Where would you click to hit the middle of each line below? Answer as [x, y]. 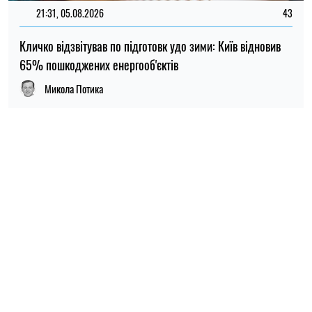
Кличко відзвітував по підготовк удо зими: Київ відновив [150, 46]
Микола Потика [74, 88]
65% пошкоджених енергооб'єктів [99, 64]
